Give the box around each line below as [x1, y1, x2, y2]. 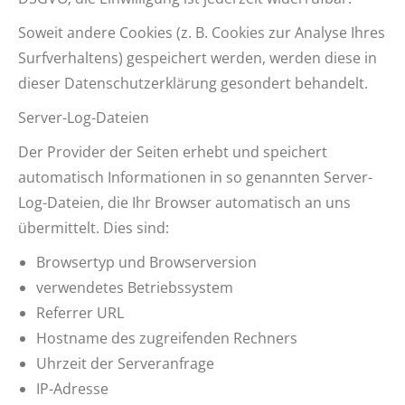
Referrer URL [36, 303, 124, 323]
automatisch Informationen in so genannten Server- [18, 167, 372, 187]
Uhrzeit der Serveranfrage [36, 353, 214, 373]
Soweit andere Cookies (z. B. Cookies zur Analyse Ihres [18, 23, 385, 42]
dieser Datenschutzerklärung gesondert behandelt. [18, 73, 368, 93]
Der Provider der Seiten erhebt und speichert [18, 142, 327, 162]
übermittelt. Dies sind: [18, 218, 169, 238]
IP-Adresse [36, 379, 108, 399]
